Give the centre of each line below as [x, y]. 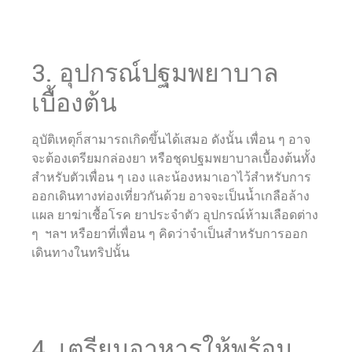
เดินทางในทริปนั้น [81, 252]
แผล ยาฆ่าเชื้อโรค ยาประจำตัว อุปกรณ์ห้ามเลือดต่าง [175, 214]
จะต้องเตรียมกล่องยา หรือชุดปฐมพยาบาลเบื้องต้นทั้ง [174, 158]
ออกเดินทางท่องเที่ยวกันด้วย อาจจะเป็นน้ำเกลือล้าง [170, 196]
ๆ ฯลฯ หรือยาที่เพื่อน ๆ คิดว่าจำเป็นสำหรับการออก [170, 233]
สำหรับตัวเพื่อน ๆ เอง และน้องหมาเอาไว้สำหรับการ [171, 177]
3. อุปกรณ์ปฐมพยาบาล [155, 73]
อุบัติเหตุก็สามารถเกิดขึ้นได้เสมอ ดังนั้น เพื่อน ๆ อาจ [171, 139]
